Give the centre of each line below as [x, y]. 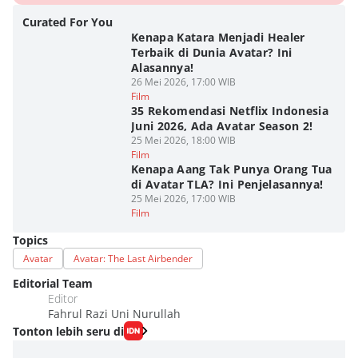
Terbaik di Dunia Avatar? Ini [211, 52]
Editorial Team [53, 283]
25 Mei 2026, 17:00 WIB [183, 199]
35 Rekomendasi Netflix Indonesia [230, 111]
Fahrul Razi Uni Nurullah [114, 314]
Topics [30, 240]
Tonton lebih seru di [68, 331]
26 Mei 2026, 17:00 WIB [183, 82]
